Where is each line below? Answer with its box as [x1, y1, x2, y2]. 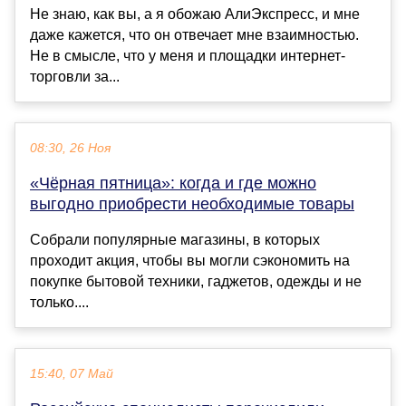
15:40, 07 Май [30, 367, 113, 382]
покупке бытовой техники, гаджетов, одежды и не [30, 274, 362, 290]
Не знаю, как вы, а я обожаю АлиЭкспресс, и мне [30, 6, 360, 23]
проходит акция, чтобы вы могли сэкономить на [30, 253, 350, 269]
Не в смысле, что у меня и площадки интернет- [30, 48, 345, 64]
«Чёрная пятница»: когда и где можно [30, 174, 316, 193]
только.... [30, 295, 89, 311]
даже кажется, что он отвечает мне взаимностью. [30, 27, 359, 43]
